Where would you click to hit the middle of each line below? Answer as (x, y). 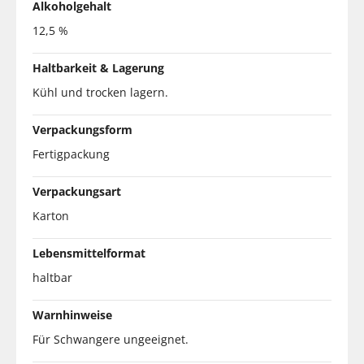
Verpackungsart (77, 191)
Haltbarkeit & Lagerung (98, 67)
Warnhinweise (72, 314)
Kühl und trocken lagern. (100, 92)
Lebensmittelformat (89, 253)
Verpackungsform (82, 129)
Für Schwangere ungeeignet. (110, 339)
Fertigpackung (71, 154)
